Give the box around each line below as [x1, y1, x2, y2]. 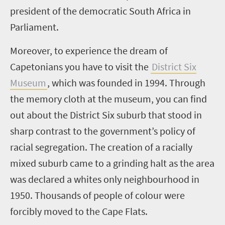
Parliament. [10, 21, 59, 33]
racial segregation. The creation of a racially [10, 141, 192, 153]
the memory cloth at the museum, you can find [10, 92, 207, 105]
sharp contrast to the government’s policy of [10, 125, 195, 137]
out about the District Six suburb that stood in [10, 108, 202, 121]
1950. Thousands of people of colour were [10, 189, 185, 201]
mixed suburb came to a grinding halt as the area [10, 157, 214, 169]
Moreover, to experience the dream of [10, 44, 168, 57]
